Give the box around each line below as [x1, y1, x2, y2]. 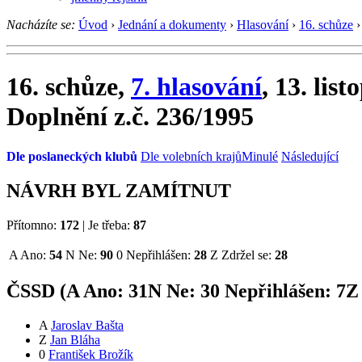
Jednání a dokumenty [118, 17, 226, 32]
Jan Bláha [50, 333, 100, 347]
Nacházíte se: [6, 17, 75, 32]
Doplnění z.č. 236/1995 [6, 102, 254, 132]
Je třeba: [85, 217, 133, 232]
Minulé [242, 149, 278, 163]
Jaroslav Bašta [51, 318, 124, 333]
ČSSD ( [6, 280, 66, 302]
